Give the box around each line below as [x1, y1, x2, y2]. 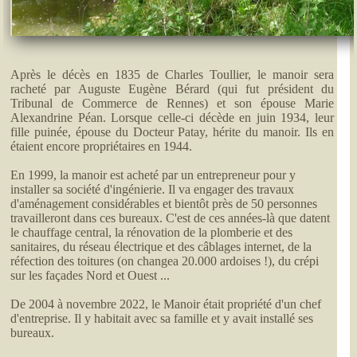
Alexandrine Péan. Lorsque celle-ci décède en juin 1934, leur [10, 111, 334, 125]
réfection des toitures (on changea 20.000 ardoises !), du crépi [10, 254, 320, 269]
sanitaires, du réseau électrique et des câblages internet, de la [10, 240, 312, 254]
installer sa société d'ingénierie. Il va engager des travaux [10, 182, 295, 197]
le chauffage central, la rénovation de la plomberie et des [10, 226, 293, 240]
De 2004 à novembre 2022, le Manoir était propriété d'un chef [10, 297, 322, 312]
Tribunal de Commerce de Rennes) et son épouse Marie [10, 96, 334, 111]
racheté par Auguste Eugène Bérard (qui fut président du [10, 82, 334, 96]
